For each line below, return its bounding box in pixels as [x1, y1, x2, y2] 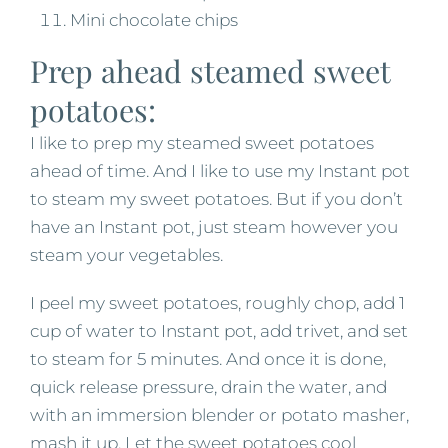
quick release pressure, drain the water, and [30, 376, 387, 397]
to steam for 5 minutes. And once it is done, [30, 348, 386, 369]
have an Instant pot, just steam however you [30, 216, 398, 237]
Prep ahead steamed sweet [30, 49, 390, 91]
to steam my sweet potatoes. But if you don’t [30, 188, 403, 209]
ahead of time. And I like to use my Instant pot [30, 160, 410, 181]
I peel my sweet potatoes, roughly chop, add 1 [30, 292, 405, 313]
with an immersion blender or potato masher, [30, 404, 409, 425]
